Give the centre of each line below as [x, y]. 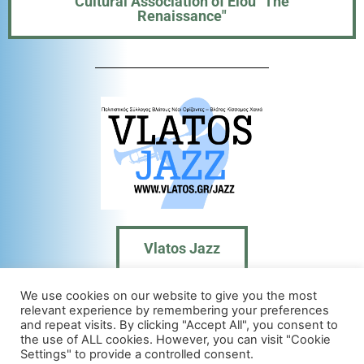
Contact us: [182, 340]
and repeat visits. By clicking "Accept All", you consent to [179, 325]
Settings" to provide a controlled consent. [137, 354]
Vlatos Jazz [182, 249]
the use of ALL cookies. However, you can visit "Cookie [175, 340]
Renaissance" [182, 15]
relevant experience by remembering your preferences [175, 310]
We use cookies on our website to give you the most [169, 296]
